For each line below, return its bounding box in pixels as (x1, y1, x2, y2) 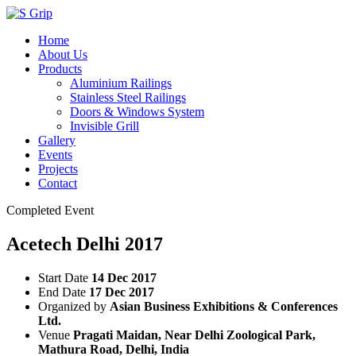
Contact (38, 176, 77, 190)
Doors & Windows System (70, 105, 204, 118)
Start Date (38, 270, 88, 284)
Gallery (38, 133, 75, 147)
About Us (38, 48, 87, 61)
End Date (38, 284, 86, 299)
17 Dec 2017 (89, 284, 154, 299)
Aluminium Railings (70, 76, 172, 90)
